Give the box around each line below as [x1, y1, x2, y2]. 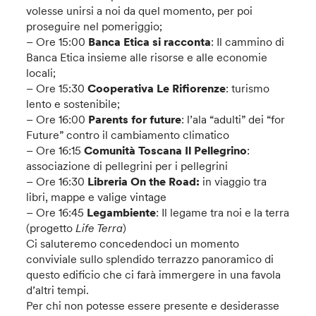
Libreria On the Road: [87, 174, 200, 188]
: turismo [226, 81, 270, 95]
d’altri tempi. [26, 283, 90, 297]
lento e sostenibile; [26, 97, 121, 111]
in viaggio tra [200, 174, 267, 188]
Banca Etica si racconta [88, 35, 212, 49]
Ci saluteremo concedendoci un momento [26, 236, 240, 250]
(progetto [26, 221, 76, 235]
